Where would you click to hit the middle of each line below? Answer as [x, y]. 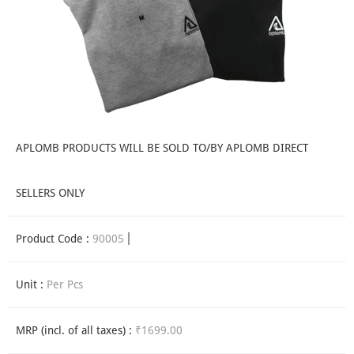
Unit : [31, 285]
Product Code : [54, 239]
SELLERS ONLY [50, 193]
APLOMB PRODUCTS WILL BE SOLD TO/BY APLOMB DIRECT [162, 148]
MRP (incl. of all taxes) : [75, 331]
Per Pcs [65, 285]
